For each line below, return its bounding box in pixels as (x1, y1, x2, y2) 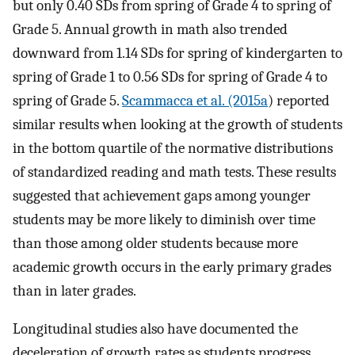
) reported (268, 91, 330, 109)
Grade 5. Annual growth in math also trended (13, 20, 288, 38)
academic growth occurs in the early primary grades (13, 258, 331, 276)
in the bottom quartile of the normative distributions (13, 139, 333, 157)
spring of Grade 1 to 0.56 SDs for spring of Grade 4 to (13, 67, 327, 86)
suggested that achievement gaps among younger (13, 186, 311, 204)
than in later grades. (13, 281, 136, 300)
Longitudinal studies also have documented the (13, 320, 298, 338)
